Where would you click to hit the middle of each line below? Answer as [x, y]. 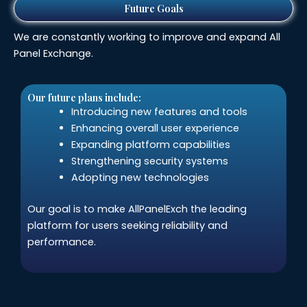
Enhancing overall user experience [155, 128]
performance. [62, 242]
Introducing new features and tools [159, 112]
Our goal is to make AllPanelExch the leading [137, 209]
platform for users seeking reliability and [127, 225]
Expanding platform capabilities [150, 145]
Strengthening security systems [149, 161]
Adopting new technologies [140, 178]
